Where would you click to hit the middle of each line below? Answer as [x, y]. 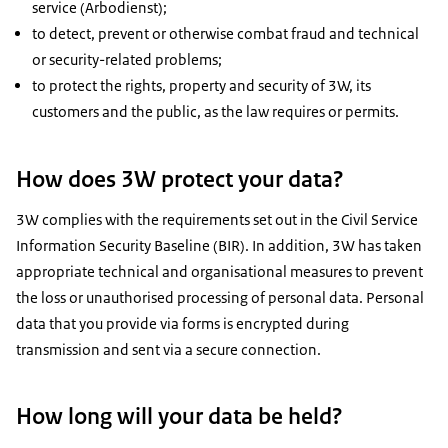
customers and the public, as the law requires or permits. [215, 112]
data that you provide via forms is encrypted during [182, 323]
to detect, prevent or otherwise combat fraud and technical [225, 34]
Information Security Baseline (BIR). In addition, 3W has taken [219, 245]
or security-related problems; [127, 60]
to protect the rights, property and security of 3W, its [201, 86]
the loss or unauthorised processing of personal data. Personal [220, 297]
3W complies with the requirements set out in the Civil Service [217, 219]
